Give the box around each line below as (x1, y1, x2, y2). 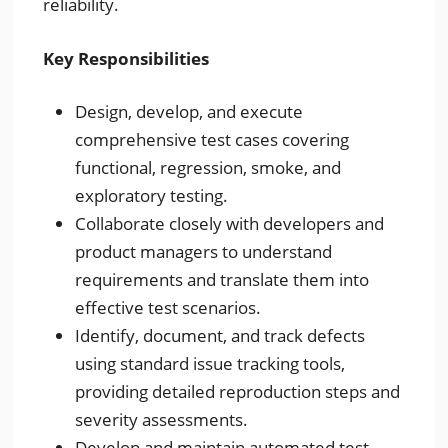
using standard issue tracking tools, (75, 352, 346, 375)
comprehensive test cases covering (75, 128, 350, 151)
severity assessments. (75, 408, 249, 431)
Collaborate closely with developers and (75, 212, 385, 235)
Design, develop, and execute (75, 100, 304, 123)
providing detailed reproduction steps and (75, 380, 401, 403)
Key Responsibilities (43, 46, 210, 70)
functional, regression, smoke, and (75, 156, 342, 179)
